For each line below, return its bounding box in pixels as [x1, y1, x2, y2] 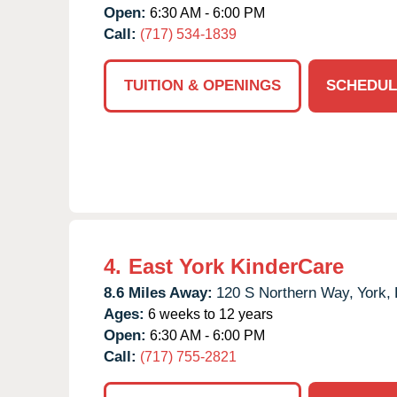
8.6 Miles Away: [104, 284, 213, 301]
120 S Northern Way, [216, 284, 354, 301]
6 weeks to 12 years [144, 306, 273, 322]
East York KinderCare [128, 253, 344, 278]
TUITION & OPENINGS [124, 76, 281, 94]
